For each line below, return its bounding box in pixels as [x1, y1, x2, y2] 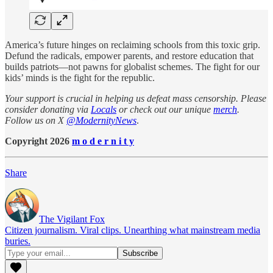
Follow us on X [5, 115, 66, 126]
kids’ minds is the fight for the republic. [5, 72, 155, 83]
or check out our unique [116, 104, 213, 115]
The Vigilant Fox [39, 213, 105, 224]
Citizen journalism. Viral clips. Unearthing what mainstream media [5, 224, 260, 235]
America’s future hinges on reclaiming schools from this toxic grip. [5, 39, 260, 50]
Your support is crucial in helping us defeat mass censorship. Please [5, 93, 266, 104]
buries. [5, 235, 30, 246]
